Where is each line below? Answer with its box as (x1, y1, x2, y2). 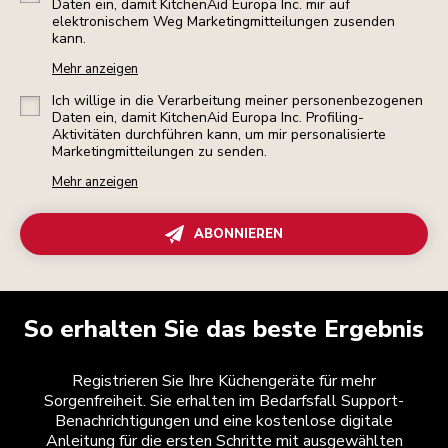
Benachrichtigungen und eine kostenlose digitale (55, 410, 393, 433)
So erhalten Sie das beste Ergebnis (24, 313, 424, 346)
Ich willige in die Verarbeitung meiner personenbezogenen (52, 91, 423, 111)
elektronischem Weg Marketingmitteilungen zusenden (52, 12, 395, 32)
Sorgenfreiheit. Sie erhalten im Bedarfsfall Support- (44, 390, 404, 413)
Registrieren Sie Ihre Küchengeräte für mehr (72, 370, 376, 393)
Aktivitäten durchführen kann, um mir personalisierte (52, 125, 386, 145)
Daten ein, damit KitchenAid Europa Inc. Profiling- (52, 108, 364, 128)
